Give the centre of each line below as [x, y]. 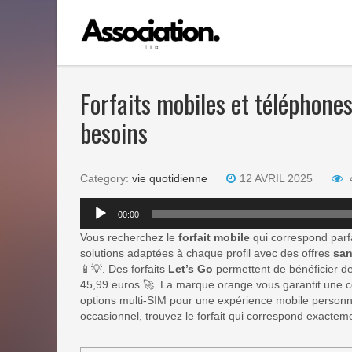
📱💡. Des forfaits [124, 269]
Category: [106, 178]
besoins [114, 132]
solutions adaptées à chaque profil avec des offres [207, 253]
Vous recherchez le [129, 237]
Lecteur [98, 205]
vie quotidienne [170, 178]
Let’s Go [191, 269]
